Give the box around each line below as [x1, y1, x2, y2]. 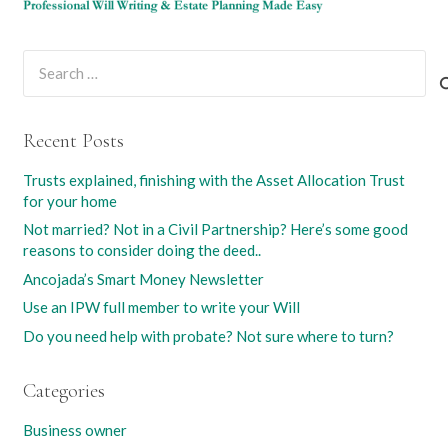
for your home [22, 191, 117, 210]
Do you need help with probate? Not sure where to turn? [22, 326, 394, 345]
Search [21, 51, 67, 70]
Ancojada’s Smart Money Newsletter [22, 269, 264, 288]
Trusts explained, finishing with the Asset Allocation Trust [22, 170, 405, 189]
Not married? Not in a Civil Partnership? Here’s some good [22, 220, 408, 239]
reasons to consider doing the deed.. [22, 241, 261, 260]
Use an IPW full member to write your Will [22, 298, 300, 317]
